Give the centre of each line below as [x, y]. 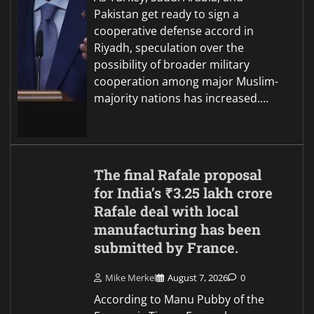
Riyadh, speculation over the [169, 47]
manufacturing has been [178, 229]
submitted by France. [166, 247]
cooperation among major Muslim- [186, 81]
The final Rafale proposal [178, 175]
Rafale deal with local [166, 211]
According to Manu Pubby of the [179, 300]
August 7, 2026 [198, 278]
